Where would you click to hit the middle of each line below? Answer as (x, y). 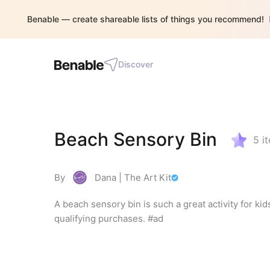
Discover (136, 64)
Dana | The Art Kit (133, 177)
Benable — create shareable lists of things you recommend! (146, 19)
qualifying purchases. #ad (109, 218)
